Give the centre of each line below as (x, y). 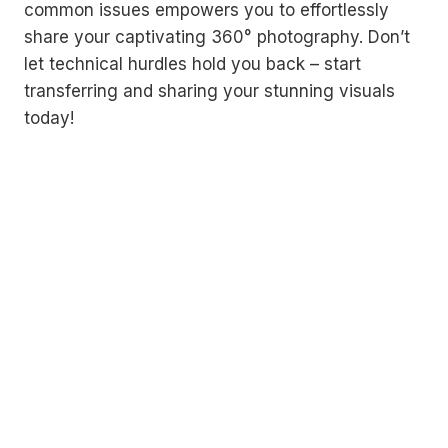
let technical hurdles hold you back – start (192, 64)
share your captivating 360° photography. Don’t (217, 37)
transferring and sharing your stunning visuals (209, 91)
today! (49, 118)
